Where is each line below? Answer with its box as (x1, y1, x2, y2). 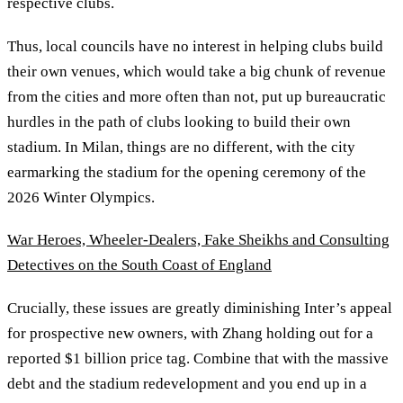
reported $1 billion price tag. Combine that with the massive (7, 350, 389, 367)
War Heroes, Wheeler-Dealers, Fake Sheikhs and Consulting (7, 231, 390, 249)
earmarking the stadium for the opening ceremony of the (7, 163, 366, 181)
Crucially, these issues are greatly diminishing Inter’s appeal (7, 300, 392, 317)
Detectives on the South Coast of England (7, 256, 272, 274)
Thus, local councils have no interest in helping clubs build (7, 37, 383, 55)
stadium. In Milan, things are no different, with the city (7, 138, 355, 156)
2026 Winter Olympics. (7, 188, 158, 206)
